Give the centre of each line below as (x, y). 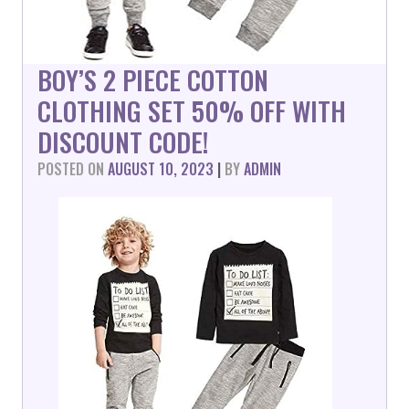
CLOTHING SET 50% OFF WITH (192, 110)
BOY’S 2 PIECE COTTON (153, 79)
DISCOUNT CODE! (123, 142)
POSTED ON (73, 169)
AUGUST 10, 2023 (161, 169)
